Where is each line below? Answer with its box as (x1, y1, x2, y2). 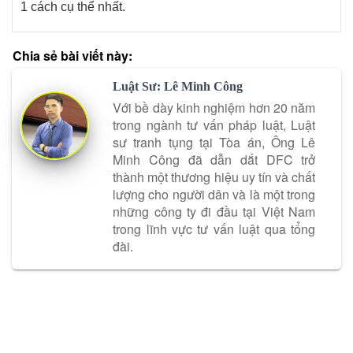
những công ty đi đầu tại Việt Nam (113, 202, 316, 221)
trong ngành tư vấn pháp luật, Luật (113, 115, 316, 134)
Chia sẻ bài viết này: (13, 46, 132, 65)
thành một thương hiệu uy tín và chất (113, 167, 316, 186)
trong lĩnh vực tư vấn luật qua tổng (113, 219, 316, 238)
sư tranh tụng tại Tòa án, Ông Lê (113, 132, 316, 151)
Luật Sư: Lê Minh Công (113, 80, 243, 94)
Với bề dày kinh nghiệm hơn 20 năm (113, 98, 316, 117)
